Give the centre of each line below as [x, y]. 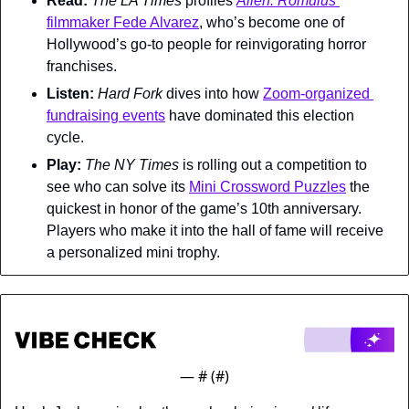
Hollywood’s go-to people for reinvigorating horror [206, 45]
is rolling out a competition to [275, 165]
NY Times [148, 165]
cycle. [65, 138]
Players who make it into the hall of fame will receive [215, 231]
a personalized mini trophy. [133, 253]
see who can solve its [118, 187]
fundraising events [106, 116]
